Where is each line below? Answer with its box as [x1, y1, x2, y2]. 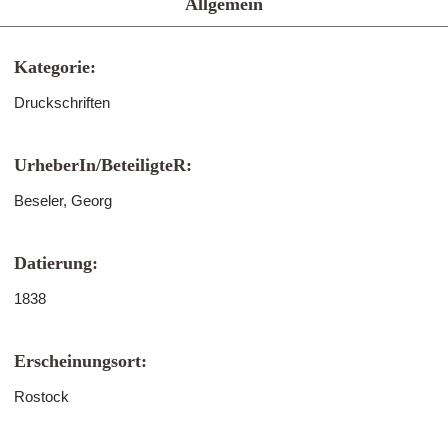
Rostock [14, 388, 69, 405]
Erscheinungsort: [14, 351, 147, 371]
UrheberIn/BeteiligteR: [14, 155, 192, 175]
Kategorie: [14, 57, 96, 77]
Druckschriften [14, 94, 110, 111]
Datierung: [14, 253, 98, 273]
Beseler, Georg [14, 192, 112, 209]
